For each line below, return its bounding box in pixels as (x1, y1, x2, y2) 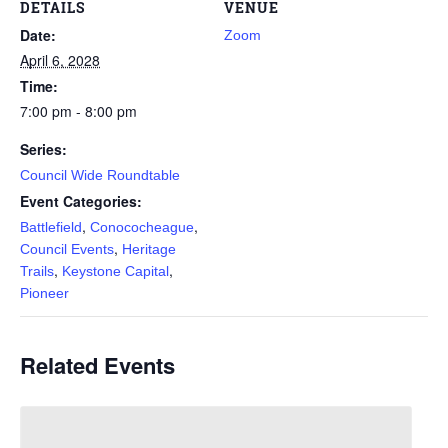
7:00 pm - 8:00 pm (20, 101, 137, 121)
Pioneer (20, 285, 69, 301)
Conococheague (90, 219, 194, 235)
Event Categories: (20, 191, 142, 211)
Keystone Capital (62, 263, 169, 279)
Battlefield (20, 219, 82, 235)
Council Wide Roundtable (20, 167, 180, 183)
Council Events (20, 241, 114, 257)
